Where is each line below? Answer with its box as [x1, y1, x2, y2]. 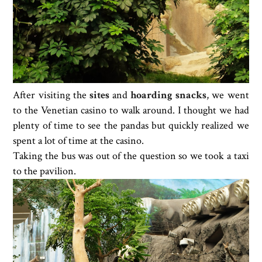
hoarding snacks [130, 88, 207, 102]
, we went [206, 88, 249, 102]
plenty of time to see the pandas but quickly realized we [13, 119, 249, 133]
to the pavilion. [13, 164, 77, 178]
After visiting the [13, 88, 89, 102]
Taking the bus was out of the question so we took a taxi [13, 149, 249, 163]
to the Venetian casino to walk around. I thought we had [13, 104, 249, 118]
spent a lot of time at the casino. [13, 134, 144, 148]
